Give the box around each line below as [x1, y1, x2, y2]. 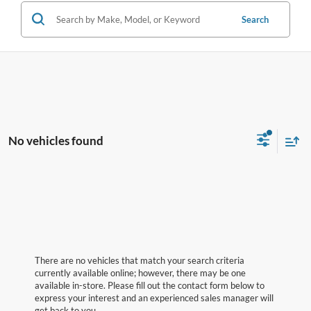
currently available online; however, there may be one [35, 267, 246, 278]
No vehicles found [8, 133, 103, 149]
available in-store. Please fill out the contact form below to [35, 279, 264, 291]
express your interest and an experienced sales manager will [35, 292, 274, 303]
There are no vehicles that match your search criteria [35, 254, 244, 266]
